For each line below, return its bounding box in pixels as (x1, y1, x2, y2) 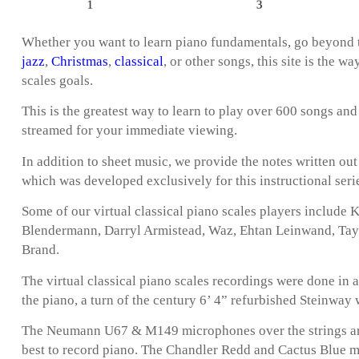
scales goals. (22, 73, 93, 89)
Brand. (22, 242, 59, 258)
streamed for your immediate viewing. (22, 123, 237, 139)
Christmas (51, 54, 108, 70)
